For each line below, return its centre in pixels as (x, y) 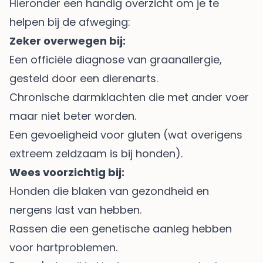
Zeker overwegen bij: (68, 41)
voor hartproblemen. (63, 247)
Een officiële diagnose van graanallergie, (116, 59)
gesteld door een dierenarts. (84, 78)
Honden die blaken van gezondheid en (109, 191)
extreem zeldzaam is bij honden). (96, 153)
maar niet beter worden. (73, 116)
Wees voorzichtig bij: (67, 172)
